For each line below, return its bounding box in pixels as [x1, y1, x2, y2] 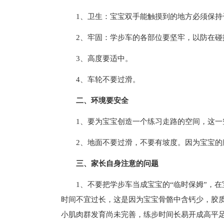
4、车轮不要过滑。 [76, 75, 140, 83]
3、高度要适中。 [76, 54, 132, 62]
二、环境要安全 [76, 96, 128, 104]
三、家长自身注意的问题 [76, 159, 158, 167]
